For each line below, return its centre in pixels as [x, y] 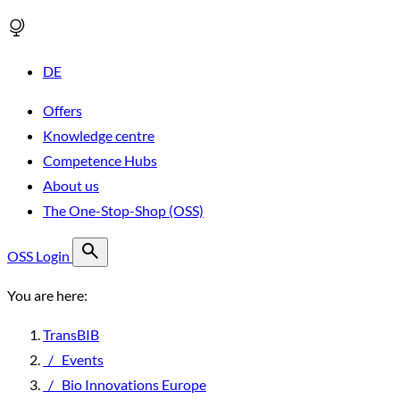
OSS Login [40, 256]
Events [83, 359]
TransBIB [71, 334]
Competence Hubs [100, 160]
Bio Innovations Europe [134, 384]
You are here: [47, 295]
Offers [62, 110]
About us [71, 185]
